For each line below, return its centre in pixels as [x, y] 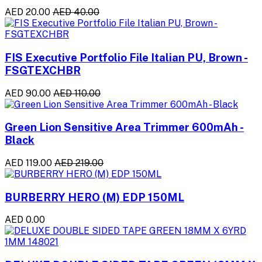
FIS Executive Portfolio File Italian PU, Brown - [126, 57]
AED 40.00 [76, 12]
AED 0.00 [25, 220]
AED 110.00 [77, 93]
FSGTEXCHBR [43, 70]
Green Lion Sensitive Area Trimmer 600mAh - [124, 127]
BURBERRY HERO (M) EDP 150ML [94, 197]
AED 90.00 [28, 93]
